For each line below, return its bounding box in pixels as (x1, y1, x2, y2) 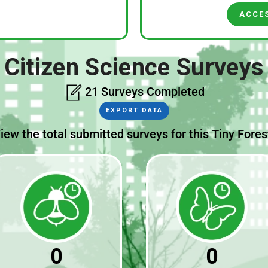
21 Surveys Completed (81, 84, 205, 99)
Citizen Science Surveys (4, 53, 264, 81)
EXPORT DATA (105, 106, 163, 114)
